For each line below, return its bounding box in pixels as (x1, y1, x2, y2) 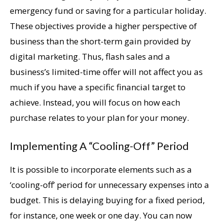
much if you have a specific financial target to (10, 81, 185, 93)
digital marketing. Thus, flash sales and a (10, 50, 170, 62)
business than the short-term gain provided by (10, 35, 191, 47)
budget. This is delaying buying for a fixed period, (10, 194, 205, 206)
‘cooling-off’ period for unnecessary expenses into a (10, 179, 209, 190)
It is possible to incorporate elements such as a (10, 163, 192, 175)
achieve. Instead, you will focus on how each (10, 96, 180, 108)
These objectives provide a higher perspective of (10, 20, 197, 32)
